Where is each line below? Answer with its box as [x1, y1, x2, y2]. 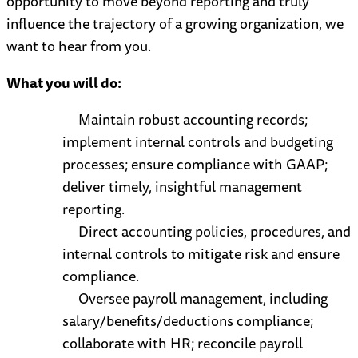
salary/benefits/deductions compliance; [62, 309, 313, 332]
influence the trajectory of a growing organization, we [6, 12, 344, 35]
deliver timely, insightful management [62, 175, 302, 198]
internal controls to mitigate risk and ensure [62, 242, 340, 265]
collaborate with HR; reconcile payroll [62, 332, 303, 355]
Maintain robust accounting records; [78, 108, 308, 131]
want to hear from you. [6, 34, 151, 58]
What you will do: [6, 71, 121, 94]
